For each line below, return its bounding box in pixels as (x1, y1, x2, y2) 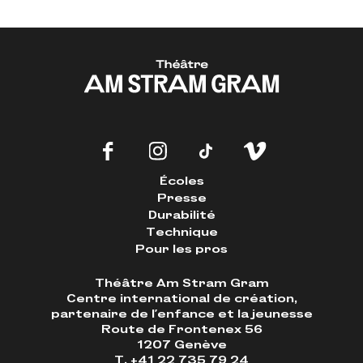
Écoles (159, 173, 204, 187)
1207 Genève (136, 337, 227, 351)
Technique (145, 224, 218, 238)
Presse (156, 190, 207, 204)
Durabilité (147, 207, 216, 221)
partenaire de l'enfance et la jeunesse (50, 306, 313, 320)
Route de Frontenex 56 (100, 322, 263, 335)
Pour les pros (135, 241, 228, 255)
